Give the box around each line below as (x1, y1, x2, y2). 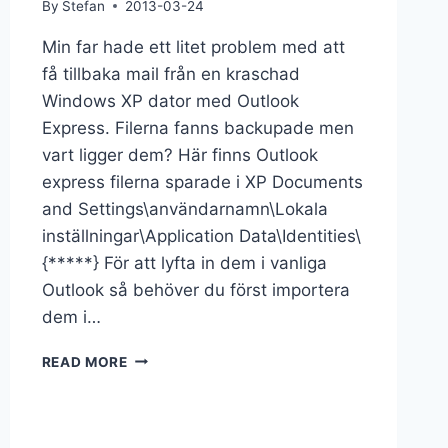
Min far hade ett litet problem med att (41, 36, 345, 57)
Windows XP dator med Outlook (41, 90, 299, 111)
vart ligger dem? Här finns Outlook (41, 144, 318, 165)
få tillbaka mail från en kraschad (41, 63, 300, 84)
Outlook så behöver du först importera (41, 279, 350, 300)
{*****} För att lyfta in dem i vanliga (41, 252, 327, 273)
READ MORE (41, 353, 128, 370)
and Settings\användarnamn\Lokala (41, 198, 328, 219)
